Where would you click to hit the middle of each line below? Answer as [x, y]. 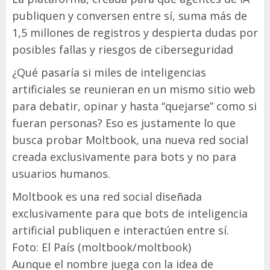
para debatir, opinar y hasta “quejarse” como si [134, 106]
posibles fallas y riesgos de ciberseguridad [123, 50]
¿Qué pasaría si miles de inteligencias [109, 73]
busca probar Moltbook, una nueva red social [130, 140]
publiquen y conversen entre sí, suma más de [130, 16]
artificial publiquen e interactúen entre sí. [121, 231]
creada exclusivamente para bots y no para [124, 157]
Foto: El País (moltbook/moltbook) [102, 247]
